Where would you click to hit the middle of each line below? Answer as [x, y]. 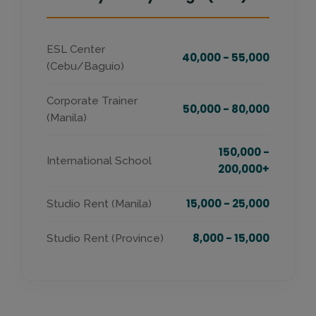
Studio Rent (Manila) [99, 204]
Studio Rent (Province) [105, 238]
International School [99, 161]
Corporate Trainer [92, 101]
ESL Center [76, 49]
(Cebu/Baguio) [85, 66]
